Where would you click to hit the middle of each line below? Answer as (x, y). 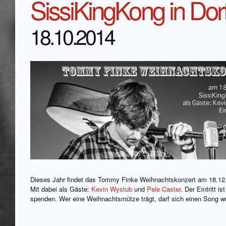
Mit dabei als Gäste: (61, 189)
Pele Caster (164, 189)
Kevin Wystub (112, 189)
